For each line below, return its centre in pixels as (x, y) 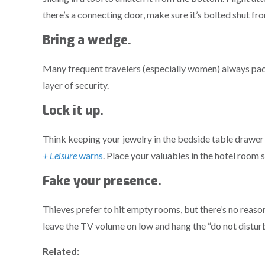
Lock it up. (73, 111)
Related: (61, 251)
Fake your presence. (102, 181)
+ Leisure (60, 156)
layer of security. (76, 85)
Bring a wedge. (87, 41)
